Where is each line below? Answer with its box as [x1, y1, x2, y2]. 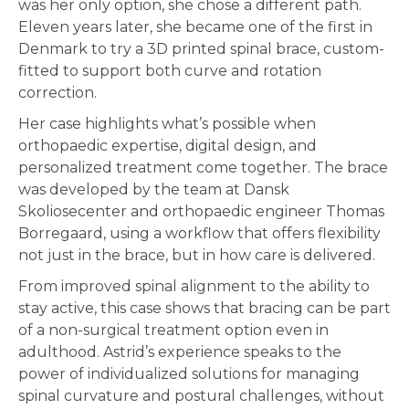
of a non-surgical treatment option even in [18, 321, 329, 340]
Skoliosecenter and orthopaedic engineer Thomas [18, 203, 384, 221]
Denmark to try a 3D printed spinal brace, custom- [18, 40, 384, 58]
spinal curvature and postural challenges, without [18, 387, 384, 405]
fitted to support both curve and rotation [18, 62, 321, 80]
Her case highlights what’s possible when [18, 115, 316, 133]
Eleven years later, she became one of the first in [18, 18, 372, 37]
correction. [18, 84, 97, 102]
